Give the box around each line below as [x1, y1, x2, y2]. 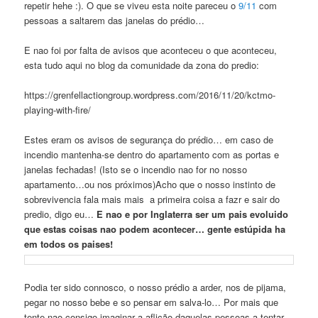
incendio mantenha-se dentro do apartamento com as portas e [24, 147, 280, 161]
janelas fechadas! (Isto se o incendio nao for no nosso [24, 162, 248, 176]
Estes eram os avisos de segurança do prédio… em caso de [24, 132, 274, 146]
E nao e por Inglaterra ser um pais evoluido [97, 207, 289, 221]
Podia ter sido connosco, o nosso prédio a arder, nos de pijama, [24, 280, 287, 295]
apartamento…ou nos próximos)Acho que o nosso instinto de [24, 177, 276, 191]
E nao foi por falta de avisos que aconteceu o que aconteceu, [24, 43, 278, 57]
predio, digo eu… [24, 207, 97, 221]
